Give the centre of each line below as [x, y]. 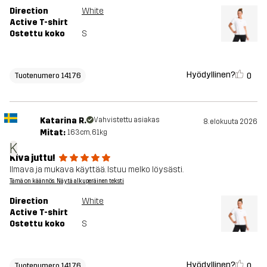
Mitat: [52, 132]
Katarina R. [63, 120]
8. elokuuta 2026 [230, 121]
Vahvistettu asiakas [126, 119]
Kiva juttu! [32, 157]
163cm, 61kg [87, 132]
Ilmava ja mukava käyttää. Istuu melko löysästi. [97, 169]
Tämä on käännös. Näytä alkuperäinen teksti [67, 181]
